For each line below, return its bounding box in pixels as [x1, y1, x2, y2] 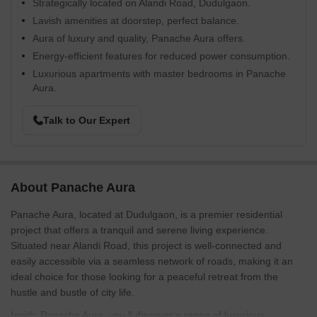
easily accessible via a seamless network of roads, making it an [11, 255, 293, 267]
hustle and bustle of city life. [11, 287, 134, 298]
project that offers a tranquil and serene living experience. [11, 224, 268, 236]
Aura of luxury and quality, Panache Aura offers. [33, 33, 246, 44]
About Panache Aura [11, 180, 135, 195]
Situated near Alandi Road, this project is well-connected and [11, 240, 282, 251]
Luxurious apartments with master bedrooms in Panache [33, 68, 286, 79]
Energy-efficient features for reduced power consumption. [33, 50, 290, 62]
